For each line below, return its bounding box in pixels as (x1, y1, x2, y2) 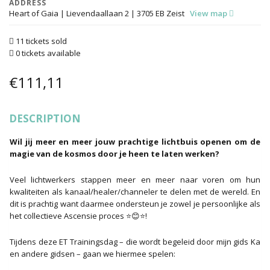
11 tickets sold (14, 36, 67, 47)
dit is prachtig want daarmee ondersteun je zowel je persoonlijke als (10, 198, 260, 209)
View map (190, 8, 229, 19)
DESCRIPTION (9, 111, 81, 126)
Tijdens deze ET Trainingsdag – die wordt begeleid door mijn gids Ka (10, 236, 260, 247)
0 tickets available (14, 48, 81, 59)
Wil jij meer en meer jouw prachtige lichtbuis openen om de (10, 136, 260, 148)
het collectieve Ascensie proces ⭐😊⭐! (10, 210, 147, 221)
